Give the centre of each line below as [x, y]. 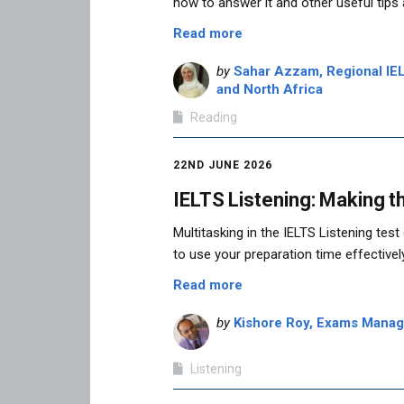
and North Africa [270, 90]
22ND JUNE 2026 [223, 165]
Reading [214, 118]
